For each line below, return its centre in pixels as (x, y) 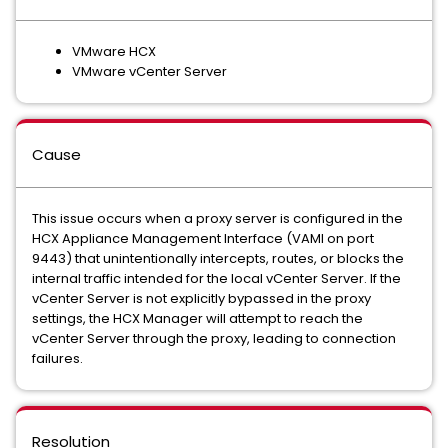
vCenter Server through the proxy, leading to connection (214, 338)
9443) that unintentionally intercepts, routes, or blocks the (218, 258)
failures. (57, 358)
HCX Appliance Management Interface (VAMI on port (203, 238)
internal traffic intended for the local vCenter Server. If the (216, 278)
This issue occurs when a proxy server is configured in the (217, 218)
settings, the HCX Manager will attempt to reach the (197, 318)
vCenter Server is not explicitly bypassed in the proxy (201, 298)
